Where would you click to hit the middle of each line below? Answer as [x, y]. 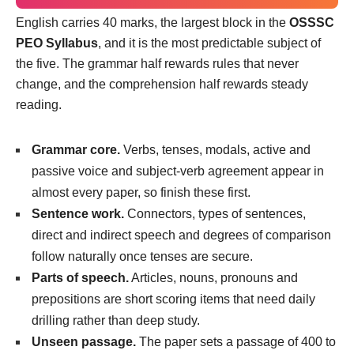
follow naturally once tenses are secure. [142, 256]
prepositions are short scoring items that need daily [173, 299]
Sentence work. [78, 213]
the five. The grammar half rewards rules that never [157, 63]
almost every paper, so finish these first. [141, 192]
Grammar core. [76, 149]
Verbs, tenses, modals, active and [215, 149]
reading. [39, 104]
